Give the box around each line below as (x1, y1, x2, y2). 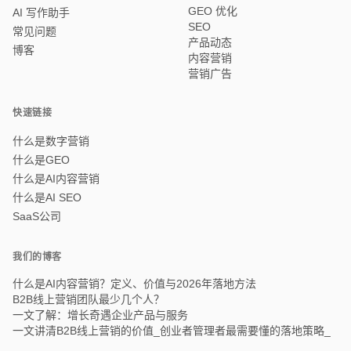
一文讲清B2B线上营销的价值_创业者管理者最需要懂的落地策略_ (13, 324, 331, 337)
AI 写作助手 (13, 5, 70, 19)
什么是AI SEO (13, 190, 81, 204)
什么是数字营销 (13, 134, 89, 147)
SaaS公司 (13, 209, 61, 223)
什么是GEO (13, 153, 70, 166)
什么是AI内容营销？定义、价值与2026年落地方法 (13, 277, 256, 290)
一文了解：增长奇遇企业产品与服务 (13, 308, 188, 321)
